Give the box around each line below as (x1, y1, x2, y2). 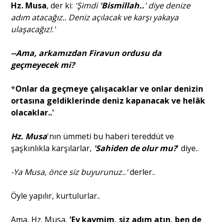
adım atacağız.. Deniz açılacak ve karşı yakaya (11, 11, 179, 23)
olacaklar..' (11, 107, 55, 118)
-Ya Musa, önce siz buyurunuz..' (11, 166, 128, 177)
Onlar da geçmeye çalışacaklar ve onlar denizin (15, 83, 204, 94)
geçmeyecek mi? (11, 59, 75, 70)
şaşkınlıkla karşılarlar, (11, 142, 94, 154)
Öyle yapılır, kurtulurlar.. (11, 190, 101, 201)
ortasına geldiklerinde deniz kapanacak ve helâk (11, 95, 206, 106)
